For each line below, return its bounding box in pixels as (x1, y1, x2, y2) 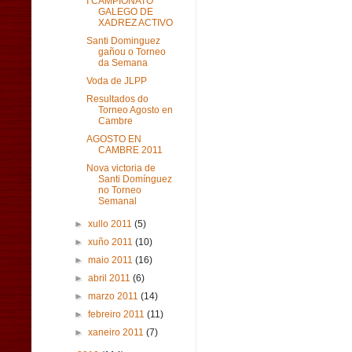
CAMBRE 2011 (97, 145, 163, 156)
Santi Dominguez (86, 35, 160, 46)
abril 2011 (88, 273, 134, 284)
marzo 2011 (88, 291, 141, 302)
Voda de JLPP (86, 75, 147, 86)
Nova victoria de (86, 163, 156, 174)
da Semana (97, 57, 148, 68)
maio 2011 (88, 255, 136, 266)
